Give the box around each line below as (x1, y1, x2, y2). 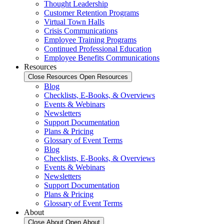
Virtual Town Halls (44, 17, 104, 26)
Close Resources (28, 73, 77, 80)
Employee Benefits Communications (44, 53, 159, 62)
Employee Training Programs (44, 35, 136, 44)
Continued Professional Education (44, 44, 151, 53)
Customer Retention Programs (44, 8, 139, 17)
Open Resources (79, 73, 128, 80)
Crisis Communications (44, 26, 117, 35)
